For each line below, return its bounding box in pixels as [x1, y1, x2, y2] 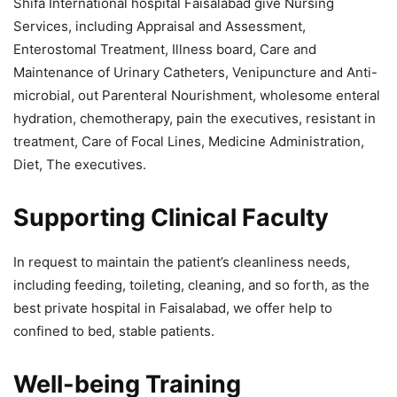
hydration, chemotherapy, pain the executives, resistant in [13, 110, 376, 128]
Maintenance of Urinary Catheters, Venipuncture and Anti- [13, 64, 378, 82]
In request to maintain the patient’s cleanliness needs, [13, 253, 350, 271]
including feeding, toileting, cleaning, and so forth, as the [13, 276, 370, 294]
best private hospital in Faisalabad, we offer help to [13, 300, 332, 317]
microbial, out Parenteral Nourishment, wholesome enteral [13, 87, 380, 105]
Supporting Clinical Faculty [13, 203, 329, 233]
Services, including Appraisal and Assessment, [13, 18, 306, 35]
